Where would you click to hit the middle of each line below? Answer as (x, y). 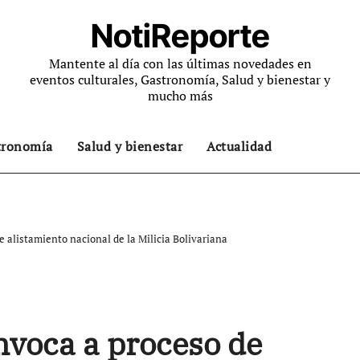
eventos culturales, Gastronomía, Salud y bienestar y (180, 80)
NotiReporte (180, 36)
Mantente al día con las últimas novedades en (180, 63)
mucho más (180, 96)
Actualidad (239, 146)
